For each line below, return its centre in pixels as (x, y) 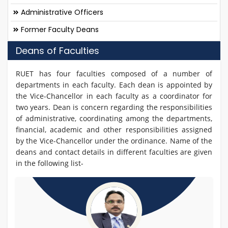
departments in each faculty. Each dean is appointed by (114, 84)
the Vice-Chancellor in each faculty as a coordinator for (114, 96)
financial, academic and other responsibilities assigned (114, 129)
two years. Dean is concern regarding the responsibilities (114, 107)
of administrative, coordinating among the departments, (114, 118)
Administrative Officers (61, 12)
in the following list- (51, 163)
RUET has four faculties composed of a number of (114, 73)
